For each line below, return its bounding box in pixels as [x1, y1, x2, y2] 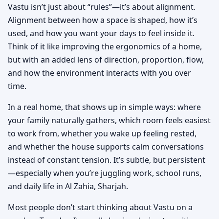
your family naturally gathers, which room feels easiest [8, 114, 211, 126]
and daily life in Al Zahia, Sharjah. [8, 180, 128, 192]
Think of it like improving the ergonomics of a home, [8, 41, 202, 52]
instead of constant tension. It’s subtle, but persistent [8, 154, 205, 165]
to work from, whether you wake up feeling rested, [8, 128, 197, 139]
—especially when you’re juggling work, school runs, [8, 167, 201, 178]
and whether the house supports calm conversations [8, 141, 204, 152]
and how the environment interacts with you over [8, 67, 191, 78]
